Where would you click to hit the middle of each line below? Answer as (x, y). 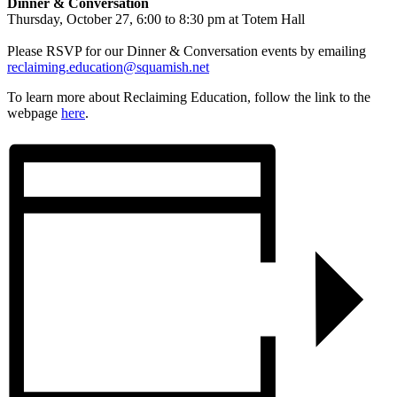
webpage (34, 113)
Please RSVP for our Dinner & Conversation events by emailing (187, 51)
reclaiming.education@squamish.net (108, 66)
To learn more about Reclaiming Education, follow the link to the (189, 97)
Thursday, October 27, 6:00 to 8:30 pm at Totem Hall (156, 19)
